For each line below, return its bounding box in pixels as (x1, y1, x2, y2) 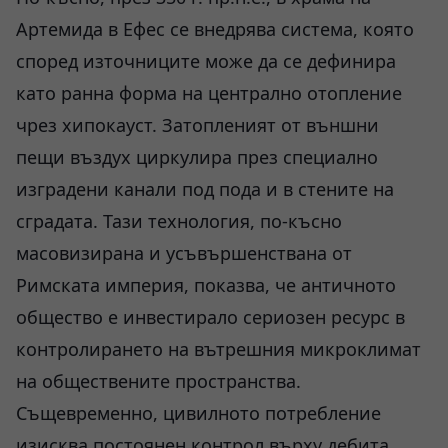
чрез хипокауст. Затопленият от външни (16, 113, 379, 137)
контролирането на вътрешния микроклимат (16, 337, 421, 361)
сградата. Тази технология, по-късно (16, 209, 342, 233)
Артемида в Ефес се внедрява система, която (16, 17, 414, 41)
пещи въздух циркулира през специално (16, 145, 378, 169)
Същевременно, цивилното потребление (16, 401, 381, 425)
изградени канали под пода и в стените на (16, 177, 394, 201)
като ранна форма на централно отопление (16, 81, 402, 105)
